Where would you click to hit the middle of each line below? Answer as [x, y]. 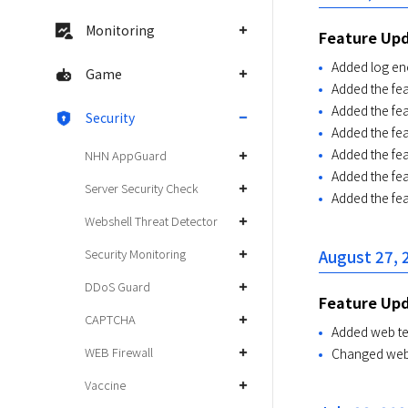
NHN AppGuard [126, 155]
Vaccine [105, 385]
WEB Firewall [119, 352]
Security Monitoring [135, 254]
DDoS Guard [117, 286]
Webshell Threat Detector [151, 221]
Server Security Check [142, 188]
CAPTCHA [110, 319]
